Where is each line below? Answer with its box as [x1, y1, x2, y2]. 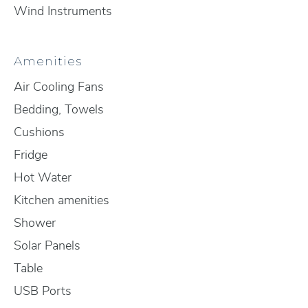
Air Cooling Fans [14, 78, 104, 95]
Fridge [14, 146, 47, 163]
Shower [14, 214, 56, 231]
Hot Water [14, 169, 71, 186]
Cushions [14, 124, 65, 140]
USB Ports [14, 283, 71, 299]
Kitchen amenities [14, 192, 109, 208]
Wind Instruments [14, 3, 112, 19]
